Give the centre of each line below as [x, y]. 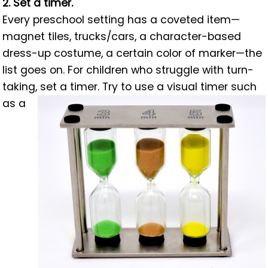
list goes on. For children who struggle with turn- [128, 70]
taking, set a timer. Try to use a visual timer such [130, 86]
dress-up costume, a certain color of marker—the [133, 53]
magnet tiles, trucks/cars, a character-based [122, 36]
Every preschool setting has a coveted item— [121, 19]
